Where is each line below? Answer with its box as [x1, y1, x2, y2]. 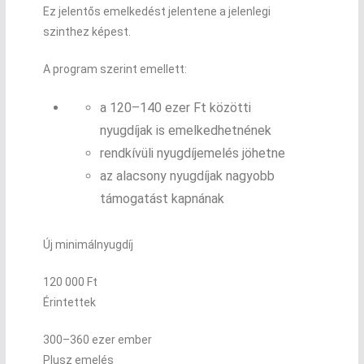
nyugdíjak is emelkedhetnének [99, 122, 271, 138]
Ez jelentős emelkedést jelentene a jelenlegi [42, 4, 271, 18]
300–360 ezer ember [42, 332, 152, 346]
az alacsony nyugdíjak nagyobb [99, 167, 275, 184]
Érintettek [42, 295, 96, 309]
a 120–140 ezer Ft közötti [99, 99, 251, 115]
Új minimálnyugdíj [42, 237, 133, 251]
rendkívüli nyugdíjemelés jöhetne [99, 145, 285, 161]
